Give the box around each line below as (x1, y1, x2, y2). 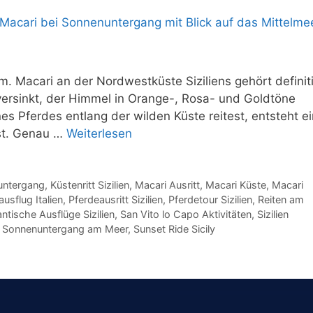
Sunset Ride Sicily (133, 222, 215, 235)
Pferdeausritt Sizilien (68, 193, 163, 205)
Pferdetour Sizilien (168, 193, 252, 205)
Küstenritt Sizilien (50, 178, 129, 191)
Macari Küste (205, 178, 266, 191)
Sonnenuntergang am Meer (2, 222, 128, 235)
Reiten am (258, 193, 304, 205)
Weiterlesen (66, 126, 132, 141)
